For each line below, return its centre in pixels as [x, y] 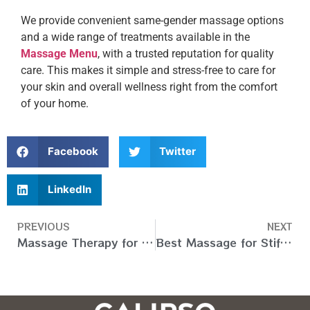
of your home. [55, 104]
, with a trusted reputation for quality [186, 54]
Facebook [73, 152]
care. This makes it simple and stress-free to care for [148, 71]
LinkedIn [69, 190]
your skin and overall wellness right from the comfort [149, 87]
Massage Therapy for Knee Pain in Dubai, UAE [147, 242]
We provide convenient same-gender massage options [152, 21]
